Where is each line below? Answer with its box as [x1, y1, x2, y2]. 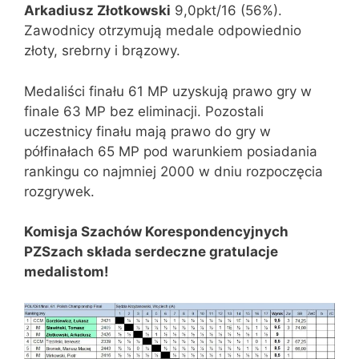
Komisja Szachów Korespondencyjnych [24, 224, 288, 240]
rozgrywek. [24, 183, 95, 200]
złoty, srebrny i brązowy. [24, 42, 180, 58]
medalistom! [24, 264, 109, 280]
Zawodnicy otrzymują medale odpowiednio [24, 22, 301, 38]
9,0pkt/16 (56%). [171, 2, 282, 18]
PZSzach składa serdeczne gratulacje [24, 244, 278, 260]
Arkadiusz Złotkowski [24, 2, 171, 18]
